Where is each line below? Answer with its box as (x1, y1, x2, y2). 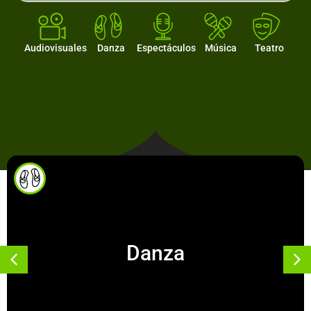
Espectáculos (137, 42, 196, 53)
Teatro (246, 42, 292, 53)
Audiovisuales (24, 42, 87, 53)
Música (196, 42, 245, 53)
